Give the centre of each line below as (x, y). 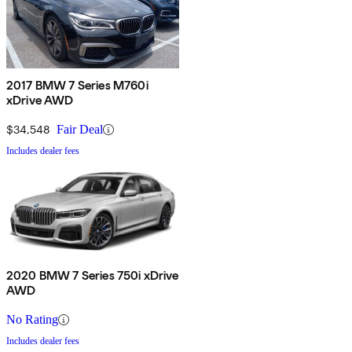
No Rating (32, 320)
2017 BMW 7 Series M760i (77, 86)
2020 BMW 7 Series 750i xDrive (93, 276)
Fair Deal (80, 130)
